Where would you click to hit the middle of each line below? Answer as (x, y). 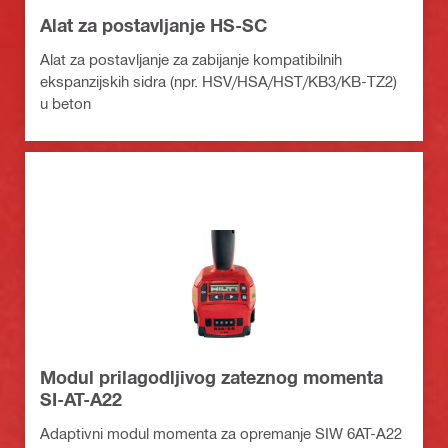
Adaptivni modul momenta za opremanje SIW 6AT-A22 (221, 433)
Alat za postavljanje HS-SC (153, 25)
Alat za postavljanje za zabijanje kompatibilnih (191, 59)
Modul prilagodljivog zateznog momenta (211, 377)
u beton (65, 103)
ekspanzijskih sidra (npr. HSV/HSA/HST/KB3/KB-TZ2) (218, 81)
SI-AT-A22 (81, 399)
